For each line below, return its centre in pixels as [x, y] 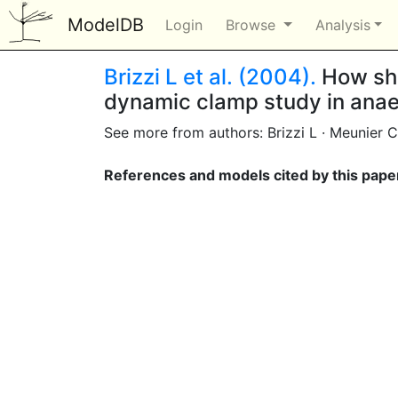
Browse [253, 25]
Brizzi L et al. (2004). [210, 77]
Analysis [342, 25]
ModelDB [106, 25]
